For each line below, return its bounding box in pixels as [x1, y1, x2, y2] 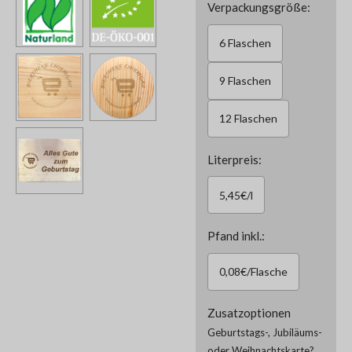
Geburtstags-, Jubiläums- [207, 325, 322, 339]
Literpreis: [207, 152, 262, 167]
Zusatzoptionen [207, 305, 291, 320]
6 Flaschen [219, 36, 271, 49]
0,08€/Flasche [219, 265, 288, 278]
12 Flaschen [219, 112, 277, 125]
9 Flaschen [219, 74, 271, 87]
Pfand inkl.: [207, 229, 265, 243]
